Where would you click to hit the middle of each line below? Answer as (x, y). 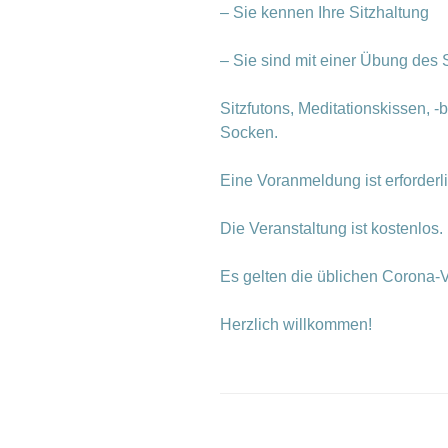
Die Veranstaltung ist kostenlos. (331, 228)
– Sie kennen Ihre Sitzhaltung (324, 12)
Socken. (249, 132)
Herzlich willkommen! (296, 324)
